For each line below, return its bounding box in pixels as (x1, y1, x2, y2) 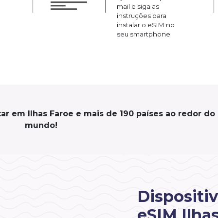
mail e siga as (117, 2, 159, 10)
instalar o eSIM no (117, 20, 175, 29)
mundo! (25, 120, 57, 130)
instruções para (117, 11, 166, 19)
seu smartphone (117, 30, 170, 38)
